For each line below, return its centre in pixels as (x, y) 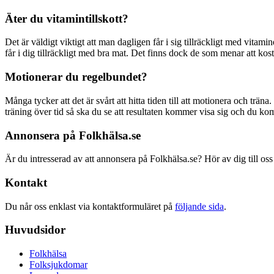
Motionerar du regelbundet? (76, 77)
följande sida (199, 206)
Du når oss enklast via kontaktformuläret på (90, 206)
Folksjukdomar (58, 265)
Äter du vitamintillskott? (67, 18)
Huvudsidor (35, 230)
